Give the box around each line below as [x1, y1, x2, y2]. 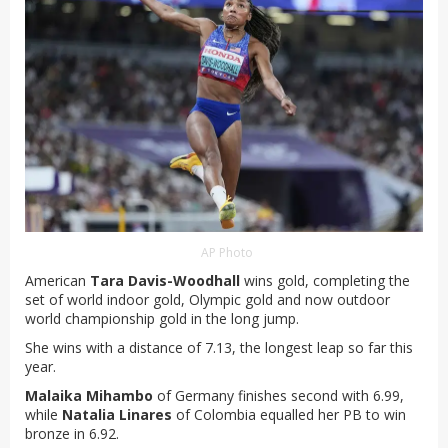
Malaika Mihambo [25, 385, 157, 405]
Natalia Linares [62, 404, 176, 424]
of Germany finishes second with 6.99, [157, 385, 404, 405]
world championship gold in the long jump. [25, 308, 299, 328]
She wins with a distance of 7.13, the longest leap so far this [25, 337, 413, 357]
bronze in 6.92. [25, 423, 119, 443]
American [25, 270, 90, 290]
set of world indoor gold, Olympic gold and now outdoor [25, 289, 390, 309]
